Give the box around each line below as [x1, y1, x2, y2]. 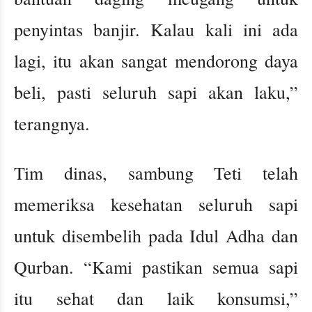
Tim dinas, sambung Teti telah [14, 161, 298, 185]
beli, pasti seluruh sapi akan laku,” [14, 80, 298, 104]
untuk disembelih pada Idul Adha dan [14, 224, 298, 248]
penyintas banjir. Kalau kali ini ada [14, 17, 298, 42]
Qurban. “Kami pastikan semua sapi [14, 255, 298, 279]
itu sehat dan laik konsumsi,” [14, 286, 298, 311]
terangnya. [14, 111, 90, 136]
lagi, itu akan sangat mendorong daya [14, 49, 298, 73]
